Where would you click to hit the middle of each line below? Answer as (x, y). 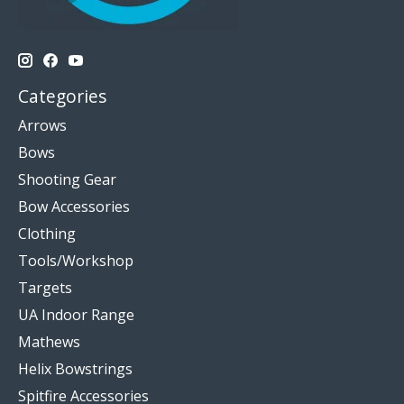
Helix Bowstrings (75, 368)
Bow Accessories (74, 206)
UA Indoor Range (76, 314)
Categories (62, 96)
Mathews (49, 341)
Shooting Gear (67, 179)
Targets (45, 287)
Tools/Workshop (76, 260)
